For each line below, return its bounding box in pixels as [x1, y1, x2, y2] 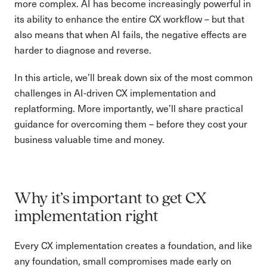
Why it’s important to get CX [14, 191, 207, 207]
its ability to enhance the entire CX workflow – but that [14, 13, 244, 25]
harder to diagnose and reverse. [14, 44, 151, 56]
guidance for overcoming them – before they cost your [14, 117, 247, 130]
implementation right [14, 209, 159, 225]
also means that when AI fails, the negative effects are [14, 28, 247, 41]
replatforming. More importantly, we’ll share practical [14, 102, 243, 114]
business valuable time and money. [14, 133, 164, 145]
